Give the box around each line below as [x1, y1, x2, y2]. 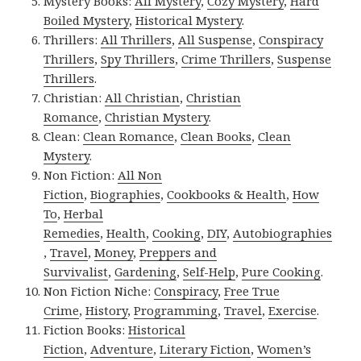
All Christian [105, 89, 180, 106]
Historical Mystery [135, 11, 243, 28]
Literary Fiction [160, 340, 251, 357]
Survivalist [44, 263, 109, 280]
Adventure [90, 340, 154, 357]
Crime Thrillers [181, 50, 272, 67]
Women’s [257, 340, 312, 357]
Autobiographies [233, 224, 333, 241]
